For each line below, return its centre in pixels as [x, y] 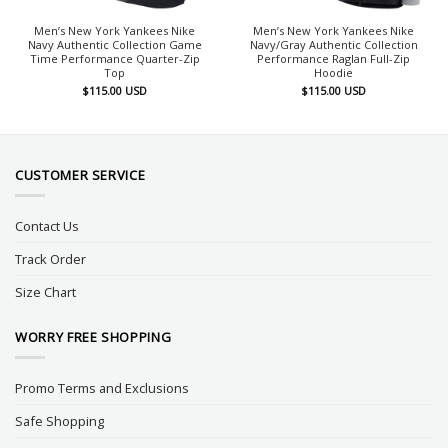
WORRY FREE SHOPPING [93, 337]
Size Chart [45, 291]
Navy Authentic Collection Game [114, 44]
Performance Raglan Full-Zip [333, 58]
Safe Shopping [59, 420]
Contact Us [47, 225]
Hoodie [333, 72]
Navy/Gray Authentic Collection [333, 44]
